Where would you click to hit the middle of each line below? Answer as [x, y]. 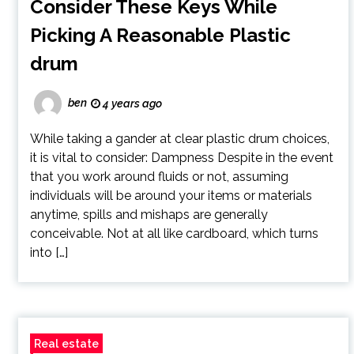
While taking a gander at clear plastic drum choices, [179, 139]
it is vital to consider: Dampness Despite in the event [181, 158]
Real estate [66, 343]
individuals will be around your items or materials [171, 196]
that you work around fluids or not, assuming [159, 177]
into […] [49, 252]
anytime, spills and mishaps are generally [149, 215]
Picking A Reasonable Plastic [160, 35]
